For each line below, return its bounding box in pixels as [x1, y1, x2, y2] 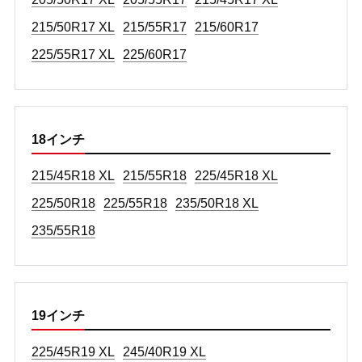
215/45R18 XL [31, 168, 115, 183]
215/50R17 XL [31, 19, 115, 34]
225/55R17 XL [31, 47, 115, 61]
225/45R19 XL [31, 344, 115, 359]
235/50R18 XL [175, 196, 259, 210]
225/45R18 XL [194, 168, 278, 183]
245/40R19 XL [122, 344, 206, 359]
